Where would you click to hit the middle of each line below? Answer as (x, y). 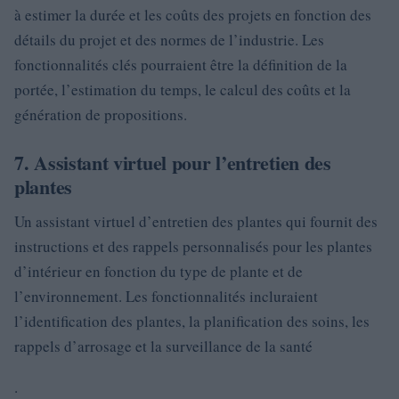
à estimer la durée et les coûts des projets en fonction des (193, 15)
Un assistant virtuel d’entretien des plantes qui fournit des (196, 222)
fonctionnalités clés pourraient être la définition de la (181, 65)
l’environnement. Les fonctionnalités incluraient (166, 297)
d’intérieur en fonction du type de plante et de (159, 272)
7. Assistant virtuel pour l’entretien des (173, 163)
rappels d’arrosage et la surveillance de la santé (163, 346)
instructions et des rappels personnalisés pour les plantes (193, 247)
